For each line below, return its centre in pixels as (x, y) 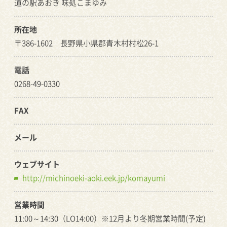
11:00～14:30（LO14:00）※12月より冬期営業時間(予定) (110, 218)
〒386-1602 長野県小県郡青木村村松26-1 (86, 43)
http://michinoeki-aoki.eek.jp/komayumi (94, 178)
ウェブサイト (37, 164)
